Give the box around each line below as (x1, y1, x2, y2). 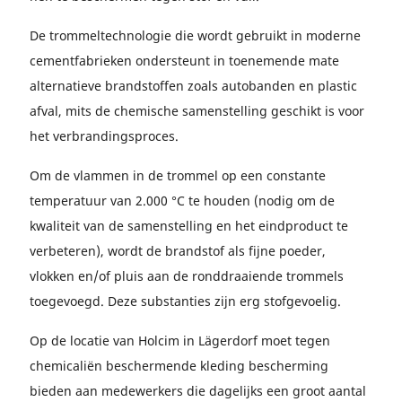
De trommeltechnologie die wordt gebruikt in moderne (30, 27, 361, 44)
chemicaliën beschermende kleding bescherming (30, 357, 328, 374)
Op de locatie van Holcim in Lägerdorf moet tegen (30, 332, 330, 349)
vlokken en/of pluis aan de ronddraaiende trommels (30, 267, 344, 284)
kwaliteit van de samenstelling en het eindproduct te (30, 217, 348, 234)
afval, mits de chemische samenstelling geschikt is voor (30, 102, 364, 119)
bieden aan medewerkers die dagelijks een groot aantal (30, 382, 366, 399)
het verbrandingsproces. (30, 127, 179, 144)
